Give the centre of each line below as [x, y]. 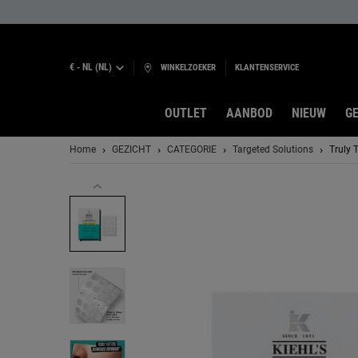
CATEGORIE [192, 149]
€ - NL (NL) [91, 67]
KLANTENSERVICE [267, 68]
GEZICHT [131, 149]
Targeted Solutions [273, 149]
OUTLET [185, 113]
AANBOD [249, 113]
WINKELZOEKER [188, 68]
